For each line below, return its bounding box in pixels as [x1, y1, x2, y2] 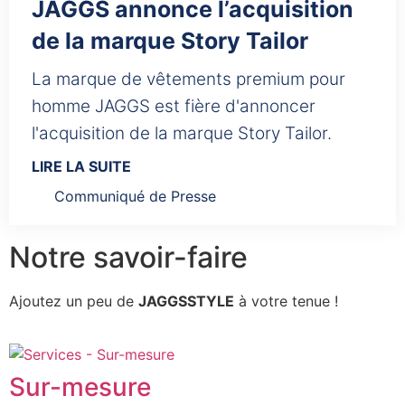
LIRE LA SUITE [32, 157, 131, 176]
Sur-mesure [9, 371, 151, 402]
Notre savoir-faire [9, 240, 248, 276]
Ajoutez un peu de [9, 292, 138, 311]
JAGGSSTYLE [138, 292, 234, 311]
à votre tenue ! [234, 292, 338, 311]
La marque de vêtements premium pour [32, 69, 345, 90]
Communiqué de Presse [54, 187, 216, 206]
